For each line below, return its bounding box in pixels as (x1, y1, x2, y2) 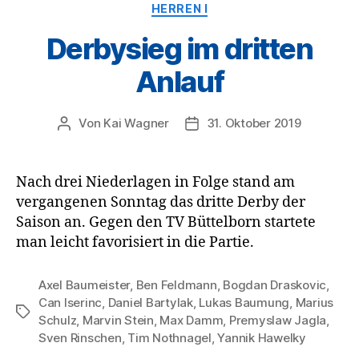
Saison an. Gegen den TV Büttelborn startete (16, 212, 316, 232)
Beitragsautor (63, 115, 142, 131)
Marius (295, 294, 334, 310)
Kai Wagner (103, 115, 169, 131)
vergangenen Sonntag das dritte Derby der (16, 192, 305, 212)
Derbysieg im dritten (46, 30, 313, 67)
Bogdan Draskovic (223, 276, 327, 292)
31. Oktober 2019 (206, 115, 301, 131)
